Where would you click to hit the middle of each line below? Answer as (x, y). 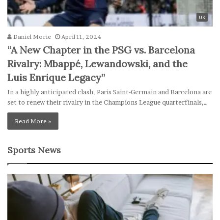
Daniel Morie (31, 36)
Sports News (34, 150)
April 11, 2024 (81, 36)
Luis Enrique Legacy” (56, 77)
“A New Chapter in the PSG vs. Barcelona (101, 50)
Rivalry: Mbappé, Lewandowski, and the (97, 63)
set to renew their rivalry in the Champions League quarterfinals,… (108, 102)
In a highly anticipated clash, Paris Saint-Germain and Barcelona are (110, 92)
